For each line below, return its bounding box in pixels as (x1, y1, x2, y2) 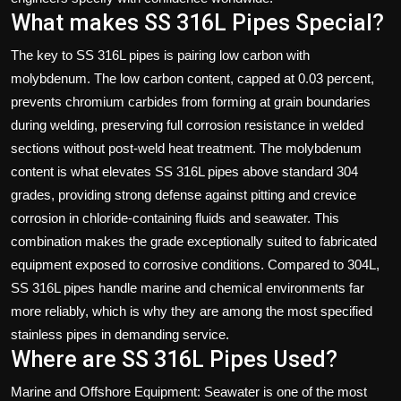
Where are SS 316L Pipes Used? (11, 346, 337, 372)
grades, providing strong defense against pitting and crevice (11, 186, 356, 202)
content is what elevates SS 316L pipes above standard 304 (11, 163, 358, 179)
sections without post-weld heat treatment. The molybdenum (11, 140, 362, 156)
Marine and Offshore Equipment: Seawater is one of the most (11, 383, 367, 399)
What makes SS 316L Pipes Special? (11, 9, 384, 36)
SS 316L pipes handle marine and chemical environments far (11, 279, 364, 295)
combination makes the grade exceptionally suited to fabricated (11, 233, 377, 249)
